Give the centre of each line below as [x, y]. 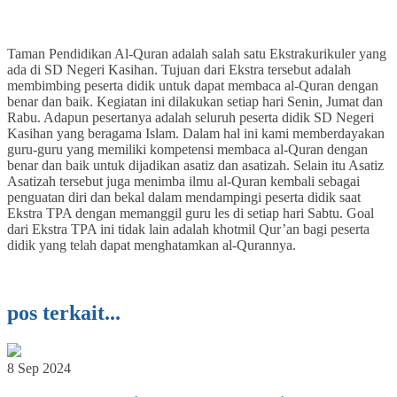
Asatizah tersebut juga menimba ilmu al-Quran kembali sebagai [183, 182]
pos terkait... [64, 313]
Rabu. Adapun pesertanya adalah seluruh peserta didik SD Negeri [191, 118]
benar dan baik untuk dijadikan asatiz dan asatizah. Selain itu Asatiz [195, 166]
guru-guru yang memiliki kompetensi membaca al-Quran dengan [187, 150]
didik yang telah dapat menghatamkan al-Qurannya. [155, 245]
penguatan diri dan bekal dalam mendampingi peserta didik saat [184, 198]
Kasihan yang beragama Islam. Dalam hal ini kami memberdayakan [196, 134]
